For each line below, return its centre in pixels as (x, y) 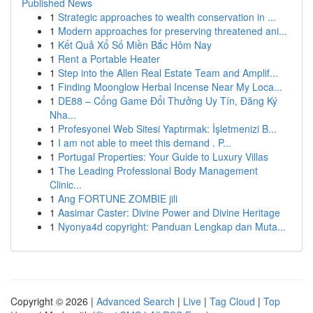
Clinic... (66, 184)
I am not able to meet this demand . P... (145, 143)
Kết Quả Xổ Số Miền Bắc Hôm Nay (135, 45)
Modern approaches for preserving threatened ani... (173, 31)
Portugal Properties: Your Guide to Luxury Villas (163, 156)
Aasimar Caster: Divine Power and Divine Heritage (169, 212)
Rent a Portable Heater (109, 59)
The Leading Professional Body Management (158, 170)
